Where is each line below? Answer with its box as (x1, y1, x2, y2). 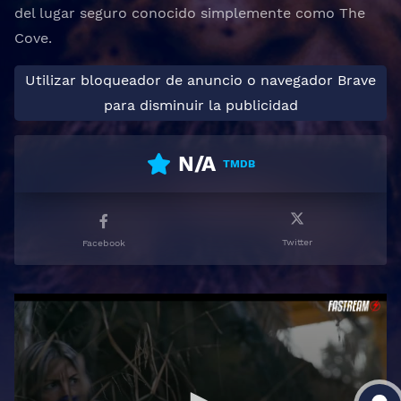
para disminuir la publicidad (103, 97, 298, 114)
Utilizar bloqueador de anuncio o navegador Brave (25, 72, 376, 89)
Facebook (82, 237, 125, 249)
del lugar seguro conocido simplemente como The (14, 4, 365, 21)
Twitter (282, 236, 312, 248)
